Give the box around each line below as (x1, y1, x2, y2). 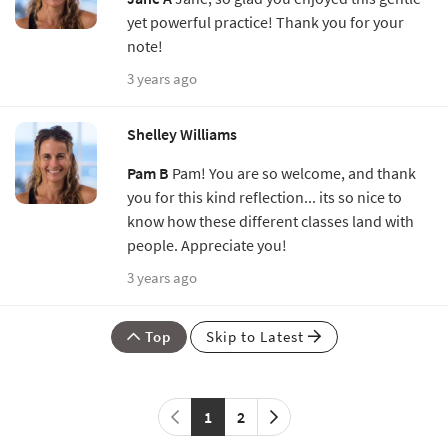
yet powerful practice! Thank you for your (127, 11, 404, 32)
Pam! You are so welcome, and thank (169, 162, 416, 183)
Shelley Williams (127, 123, 237, 144)
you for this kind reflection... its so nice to (127, 186, 402, 207)
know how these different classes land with (127, 210, 414, 231)
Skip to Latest (205, 326, 308, 346)
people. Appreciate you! (127, 234, 287, 255)
